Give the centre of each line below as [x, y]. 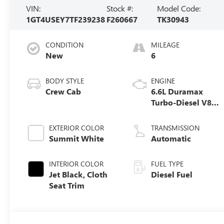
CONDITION [65, 44]
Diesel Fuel [172, 174]
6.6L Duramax [177, 91]
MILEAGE [165, 44]
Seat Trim [67, 185]
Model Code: [178, 8]
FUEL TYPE [167, 163]
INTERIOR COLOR [76, 163]
